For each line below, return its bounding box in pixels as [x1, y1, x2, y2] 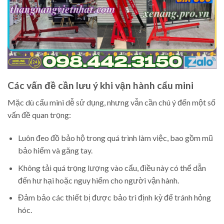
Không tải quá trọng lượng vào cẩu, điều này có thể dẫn [17, 162, 206, 172]
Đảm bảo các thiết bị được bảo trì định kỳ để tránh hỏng [17, 192, 211, 202]
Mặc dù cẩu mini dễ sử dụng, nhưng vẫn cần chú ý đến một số [7, 97, 215, 107]
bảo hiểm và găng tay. [17, 145, 92, 155]
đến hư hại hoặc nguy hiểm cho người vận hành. [17, 175, 179, 185]
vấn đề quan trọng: [7, 110, 71, 120]
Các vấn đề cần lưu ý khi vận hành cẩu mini [7, 79, 193, 91]
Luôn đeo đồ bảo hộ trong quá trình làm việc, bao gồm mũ [17, 133, 213, 143]
